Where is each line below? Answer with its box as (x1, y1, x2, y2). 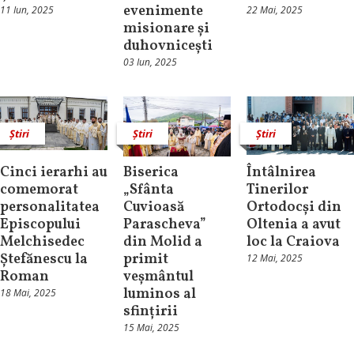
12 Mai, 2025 (246, 251, 303, 265)
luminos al (122, 284, 196, 305)
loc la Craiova (246, 232, 340, 253)
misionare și (122, 18, 209, 39)
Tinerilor (246, 180, 308, 201)
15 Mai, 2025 (122, 321, 179, 335)
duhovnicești (122, 36, 213, 56)
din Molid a (122, 232, 202, 253)
